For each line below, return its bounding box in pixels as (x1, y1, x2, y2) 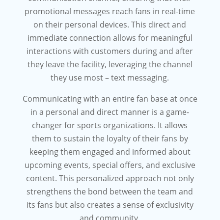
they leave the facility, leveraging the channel (27, 59, 192, 70)
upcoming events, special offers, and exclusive (24, 160, 195, 170)
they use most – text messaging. (51, 72, 169, 83)
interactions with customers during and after (27, 46, 193, 56)
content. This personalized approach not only (26, 173, 194, 184)
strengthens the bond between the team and (27, 186, 193, 197)
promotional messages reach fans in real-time (25, 6, 195, 17)
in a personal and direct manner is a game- (30, 107, 190, 117)
